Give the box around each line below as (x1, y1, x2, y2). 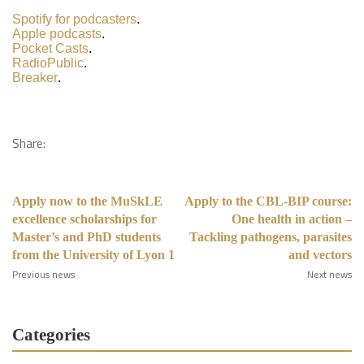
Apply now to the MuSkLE (12, 194, 162, 208)
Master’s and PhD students (12, 230, 161, 244)
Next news (307, 266, 352, 282)
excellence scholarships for (12, 212, 157, 226)
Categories (12, 325, 90, 344)
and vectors (288, 248, 352, 262)
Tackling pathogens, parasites (189, 230, 352, 244)
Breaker (12, 71, 58, 84)
